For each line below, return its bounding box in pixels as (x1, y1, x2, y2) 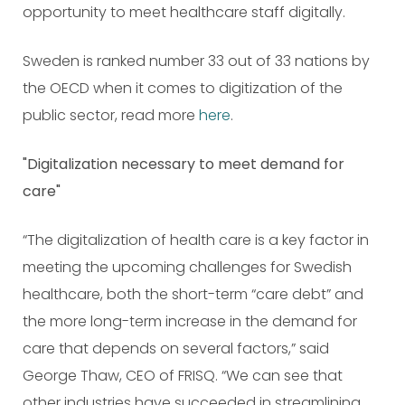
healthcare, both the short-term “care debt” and (23, 284, 363, 305)
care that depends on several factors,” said (23, 338, 329, 359)
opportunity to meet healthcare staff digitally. (23, 2, 345, 23)
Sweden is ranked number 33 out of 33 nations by (23, 51, 370, 71)
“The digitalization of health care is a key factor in (23, 230, 369, 250)
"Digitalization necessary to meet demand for (23, 154, 344, 174)
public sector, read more (23, 105, 199, 126)
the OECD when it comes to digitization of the (23, 78, 343, 99)
